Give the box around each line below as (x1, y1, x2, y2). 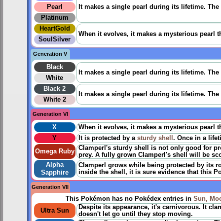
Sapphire (40, 169, 69, 176)
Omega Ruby (35, 147, 74, 155)
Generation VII (32, 184, 69, 190)
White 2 (43, 96, 66, 103)
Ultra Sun (40, 207, 69, 214)
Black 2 (43, 85, 66, 92)
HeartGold (39, 25, 70, 32)
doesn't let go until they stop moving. (78, 210, 193, 218)
